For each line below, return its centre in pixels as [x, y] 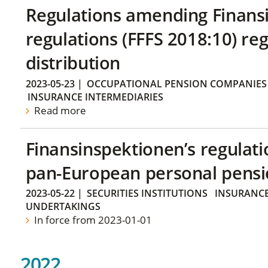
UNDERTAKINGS [63, 207]
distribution [73, 63]
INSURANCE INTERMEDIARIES [95, 97]
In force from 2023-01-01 [92, 220]
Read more [59, 110]
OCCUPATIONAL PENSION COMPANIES [176, 83]
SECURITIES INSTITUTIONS [147, 194]
